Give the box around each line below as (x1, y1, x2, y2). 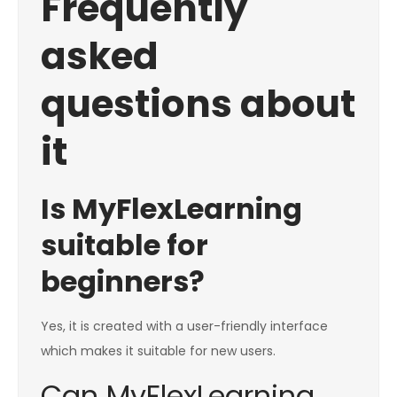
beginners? (41, 261, 205, 302)
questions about (41, 78, 355, 131)
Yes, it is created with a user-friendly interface (41, 317, 328, 336)
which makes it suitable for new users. (41, 342, 276, 361)
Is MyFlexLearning (41, 189, 302, 230)
